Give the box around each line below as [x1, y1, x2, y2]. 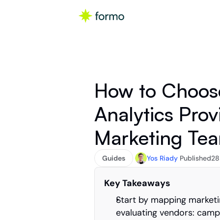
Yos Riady [147, 154, 178, 163]
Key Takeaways [104, 177, 170, 189]
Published [180, 154, 211, 163]
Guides [102, 154, 125, 163]
